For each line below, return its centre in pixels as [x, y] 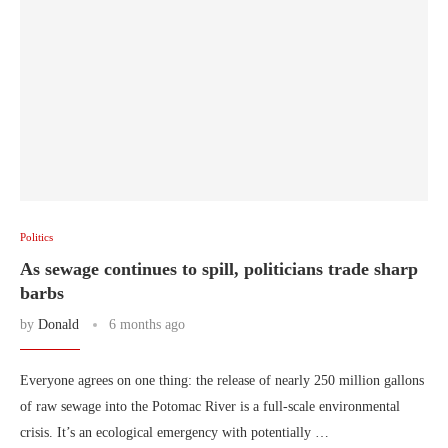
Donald [58, 324]
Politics [36, 237]
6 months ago [147, 324]
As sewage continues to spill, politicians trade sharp [219, 269]
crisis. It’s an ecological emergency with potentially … [174, 432]
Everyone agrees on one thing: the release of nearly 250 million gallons [222, 380]
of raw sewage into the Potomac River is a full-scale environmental [210, 406]
